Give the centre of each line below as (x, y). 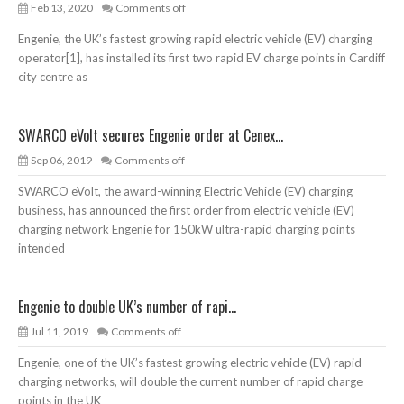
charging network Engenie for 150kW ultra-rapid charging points (187, 230)
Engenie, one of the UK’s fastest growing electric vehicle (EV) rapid (190, 363)
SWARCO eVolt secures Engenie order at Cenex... (151, 136)
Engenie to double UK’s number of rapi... (127, 307)
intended (41, 248)
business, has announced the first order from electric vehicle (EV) (186, 211)
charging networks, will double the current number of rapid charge (190, 382)
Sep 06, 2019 (61, 161)
